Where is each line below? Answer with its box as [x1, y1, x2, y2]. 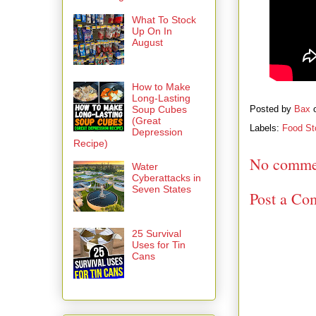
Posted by [250, 104, 294, 115]
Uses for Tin [131, 239, 186, 251]
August [131, 36, 163, 48]
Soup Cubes [131, 103, 187, 115]
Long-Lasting [131, 92, 190, 104]
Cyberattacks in [131, 172, 201, 184]
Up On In [131, 25, 172, 37]
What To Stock [131, 13, 196, 25]
